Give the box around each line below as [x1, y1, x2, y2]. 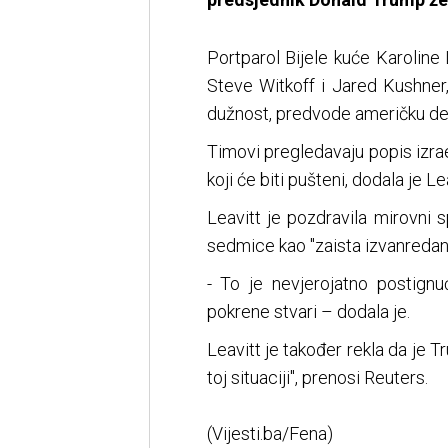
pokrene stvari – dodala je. [206, 301, 410, 323]
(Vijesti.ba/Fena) [206, 423, 333, 445]
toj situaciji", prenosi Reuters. [206, 367, 428, 389]
